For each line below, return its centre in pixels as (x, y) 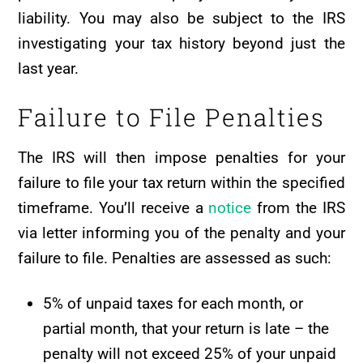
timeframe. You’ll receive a (113, 207)
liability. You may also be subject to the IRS (181, 19)
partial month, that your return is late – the (186, 328)
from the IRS (298, 207)
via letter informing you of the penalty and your (181, 233)
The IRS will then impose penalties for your (181, 157)
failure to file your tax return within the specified (181, 182)
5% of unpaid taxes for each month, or (173, 303)
